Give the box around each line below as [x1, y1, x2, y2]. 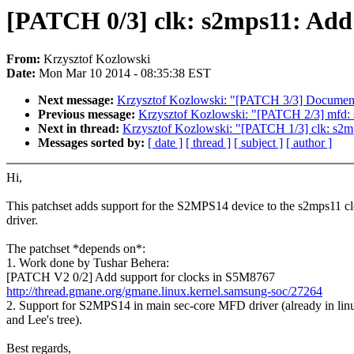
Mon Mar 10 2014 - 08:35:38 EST [39, 66, 211, 81]
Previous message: [38, 107, 138, 122]
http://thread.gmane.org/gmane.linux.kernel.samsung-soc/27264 [6, 284, 322, 299]
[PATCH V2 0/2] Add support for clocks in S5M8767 [6, 270, 275, 284]
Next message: [38, 93, 117, 107]
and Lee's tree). [6, 313, 82, 327]
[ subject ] [234, 136, 283, 150]
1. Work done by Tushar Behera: [6, 256, 169, 270]
